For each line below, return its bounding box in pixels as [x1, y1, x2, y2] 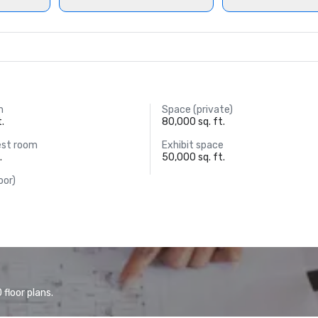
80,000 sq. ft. [161, 116, 225, 128]
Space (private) [161, 104, 233, 116]
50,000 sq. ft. [161, 151, 225, 163]
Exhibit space [161, 139, 224, 151]
